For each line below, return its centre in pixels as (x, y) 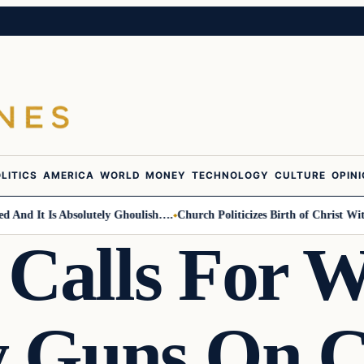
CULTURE (300, 176)
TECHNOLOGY (230, 176)
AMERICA (69, 176)
